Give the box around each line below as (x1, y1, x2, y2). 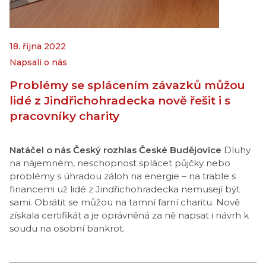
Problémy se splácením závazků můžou (9, 78, 245, 92)
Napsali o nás (9, 57, 67, 68)
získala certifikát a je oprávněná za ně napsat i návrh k (9, 210, 249, 221)
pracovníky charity (9, 109, 119, 123)
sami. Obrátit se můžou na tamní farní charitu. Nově (9, 197, 240, 208)
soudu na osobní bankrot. (9, 223, 125, 234)
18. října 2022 (9, 41, 66, 52)
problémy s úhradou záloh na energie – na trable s (9, 170, 236, 182)
